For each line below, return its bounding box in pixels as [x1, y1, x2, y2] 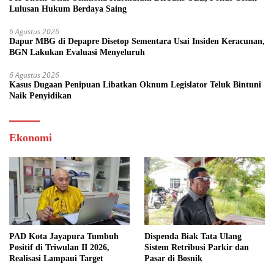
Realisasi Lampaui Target [9, 253, 103, 263]
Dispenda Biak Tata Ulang [144, 231, 242, 241]
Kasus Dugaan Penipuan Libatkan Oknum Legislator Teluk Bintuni [9, 80, 261, 90]
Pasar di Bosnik [144, 253, 202, 263]
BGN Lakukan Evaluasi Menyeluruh [9, 48, 145, 57]
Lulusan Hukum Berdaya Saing [9, 4, 127, 14]
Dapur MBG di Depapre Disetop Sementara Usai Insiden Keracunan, [9, 37, 265, 46]
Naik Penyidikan [9, 91, 72, 101]
